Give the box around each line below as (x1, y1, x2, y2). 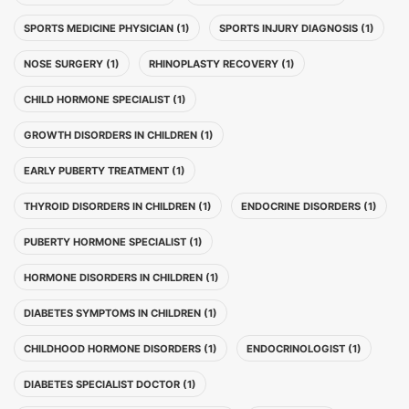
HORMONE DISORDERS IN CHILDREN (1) (24, 271, 219, 284)
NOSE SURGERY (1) (24, 58, 120, 70)
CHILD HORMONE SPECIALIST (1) (24, 93, 186, 106)
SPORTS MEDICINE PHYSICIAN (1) (24, 22, 190, 35)
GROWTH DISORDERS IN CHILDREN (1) (24, 129, 214, 142)
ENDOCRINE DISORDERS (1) (241, 200, 377, 213)
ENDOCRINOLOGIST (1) (246, 342, 362, 355)
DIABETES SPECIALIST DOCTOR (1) (24, 378, 196, 391)
